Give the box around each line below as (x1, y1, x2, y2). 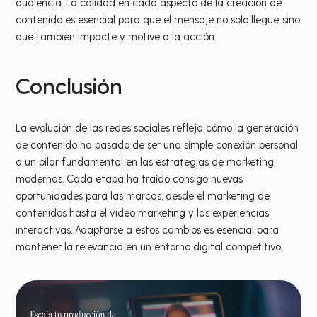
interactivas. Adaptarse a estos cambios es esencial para (16, 223, 279, 236)
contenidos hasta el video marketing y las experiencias (16, 206, 270, 219)
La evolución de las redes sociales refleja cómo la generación (16, 121, 299, 134)
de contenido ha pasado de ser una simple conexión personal (16, 138, 299, 151)
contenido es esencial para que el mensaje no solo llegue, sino (16, 13, 301, 26)
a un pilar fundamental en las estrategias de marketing (16, 155, 275, 168)
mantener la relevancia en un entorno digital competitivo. (16, 240, 282, 253)
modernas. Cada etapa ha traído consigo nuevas (16, 172, 243, 185)
